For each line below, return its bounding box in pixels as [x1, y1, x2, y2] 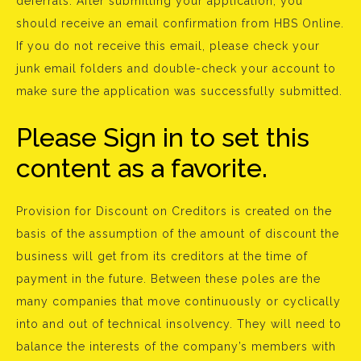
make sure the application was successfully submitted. [16, 85, 342, 98]
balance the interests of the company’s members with [16, 340, 336, 353]
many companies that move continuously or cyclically [16, 295, 341, 308]
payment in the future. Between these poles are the [16, 272, 321, 285]
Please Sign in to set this [16, 122, 309, 152]
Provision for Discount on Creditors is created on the [16, 205, 332, 218]
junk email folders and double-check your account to [16, 62, 336, 75]
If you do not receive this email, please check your [16, 39, 320, 52]
